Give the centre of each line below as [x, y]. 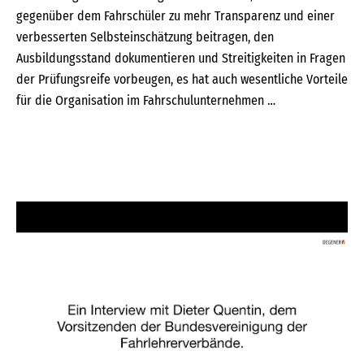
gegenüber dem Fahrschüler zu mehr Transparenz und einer [175, 16]
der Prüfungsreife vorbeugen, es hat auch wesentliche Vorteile [182, 79]
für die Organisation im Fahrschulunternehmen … [146, 100]
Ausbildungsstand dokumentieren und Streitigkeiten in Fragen [181, 58]
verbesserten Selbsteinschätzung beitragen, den [145, 37]
